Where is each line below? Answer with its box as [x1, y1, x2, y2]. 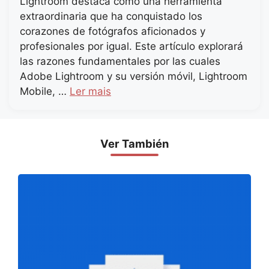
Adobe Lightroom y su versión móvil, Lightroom [20, 70, 247, 83]
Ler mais [70, 85, 111, 98]
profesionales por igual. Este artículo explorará [20, 40, 243, 53]
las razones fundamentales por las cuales [20, 55, 220, 68]
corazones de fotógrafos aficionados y [20, 25, 205, 38]
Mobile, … [20, 85, 70, 98]
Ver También [100, 137, 169, 151]
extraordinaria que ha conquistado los [20, 10, 202, 23]
